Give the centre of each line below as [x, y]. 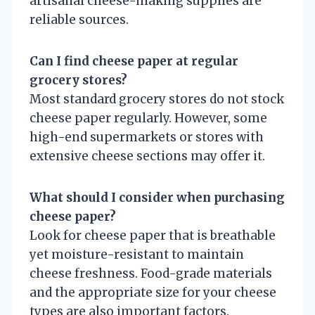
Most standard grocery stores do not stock [157, 99]
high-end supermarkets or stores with [147, 137]
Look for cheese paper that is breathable [153, 235]
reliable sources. [79, 19]
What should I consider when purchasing [157, 197]
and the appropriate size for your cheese [153, 292]
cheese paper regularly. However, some [148, 118]
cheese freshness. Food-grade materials [151, 273]
